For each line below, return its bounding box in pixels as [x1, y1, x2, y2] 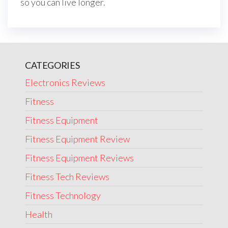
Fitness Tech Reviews [24, 171, 109, 183]
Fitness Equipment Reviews [24, 152, 134, 164]
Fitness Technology [24, 190, 101, 202]
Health [24, 209, 52, 220]
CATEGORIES [24, 60, 80, 71]
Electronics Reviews [24, 77, 105, 89]
